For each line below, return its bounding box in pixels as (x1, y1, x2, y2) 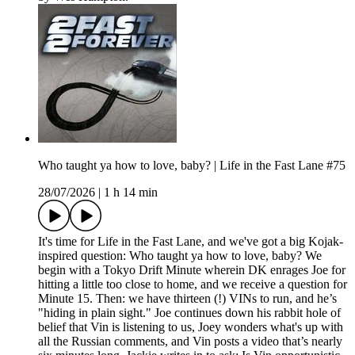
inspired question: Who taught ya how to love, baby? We (38, 249, 322, 263)
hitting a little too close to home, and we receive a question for (38, 277, 347, 292)
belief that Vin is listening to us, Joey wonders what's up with (38, 320, 343, 334)
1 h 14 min (104, 185, 158, 200)
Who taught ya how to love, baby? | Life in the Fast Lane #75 (38, 158, 345, 173)
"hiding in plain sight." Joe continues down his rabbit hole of (38, 306, 341, 320)
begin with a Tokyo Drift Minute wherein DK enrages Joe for (38, 263, 345, 277)
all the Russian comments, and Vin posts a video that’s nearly (38, 334, 342, 349)
